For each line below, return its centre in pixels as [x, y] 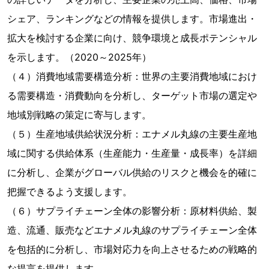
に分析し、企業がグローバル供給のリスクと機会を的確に [132, 172]
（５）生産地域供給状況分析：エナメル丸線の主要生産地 [132, 134]
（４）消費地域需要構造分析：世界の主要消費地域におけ [132, 76]
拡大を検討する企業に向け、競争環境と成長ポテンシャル [132, 38]
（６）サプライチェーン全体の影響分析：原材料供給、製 [132, 211]
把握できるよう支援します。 [70, 192]
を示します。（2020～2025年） [82, 57]
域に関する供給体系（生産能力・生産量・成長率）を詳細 [132, 153]
